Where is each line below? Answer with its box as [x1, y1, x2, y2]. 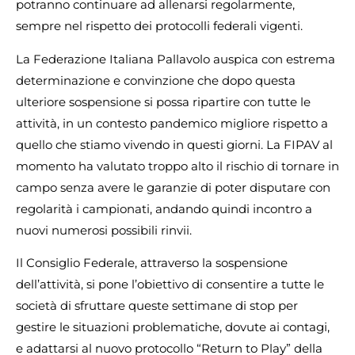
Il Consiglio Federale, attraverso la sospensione [16, 255, 288, 271]
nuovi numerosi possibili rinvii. [16, 222, 192, 238]
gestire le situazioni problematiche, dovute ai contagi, [16, 319, 330, 335]
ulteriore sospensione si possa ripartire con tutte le [16, 94, 311, 109]
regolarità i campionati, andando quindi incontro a [16, 200, 312, 216]
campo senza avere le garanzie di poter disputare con [16, 179, 330, 195]
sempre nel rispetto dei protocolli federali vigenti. [16, 18, 303, 34]
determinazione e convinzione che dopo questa [16, 72, 296, 88]
